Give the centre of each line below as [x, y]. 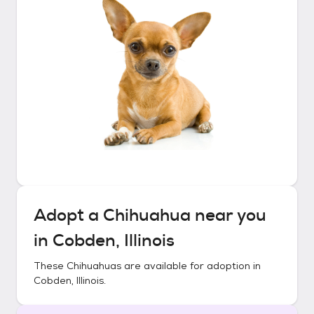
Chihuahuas [94, 266]
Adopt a [68, 215]
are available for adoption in [191, 266]
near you [228, 215]
